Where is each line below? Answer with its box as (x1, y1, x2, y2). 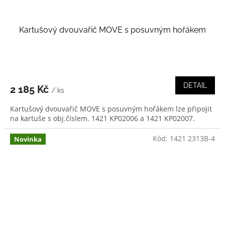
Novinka (14, 135, 42, 144)
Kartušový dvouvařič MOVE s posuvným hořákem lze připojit (10, 104, 212, 114)
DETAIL (183, 81, 207, 90)
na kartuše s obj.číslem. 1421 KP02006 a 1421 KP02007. (10, 114, 195, 124)
